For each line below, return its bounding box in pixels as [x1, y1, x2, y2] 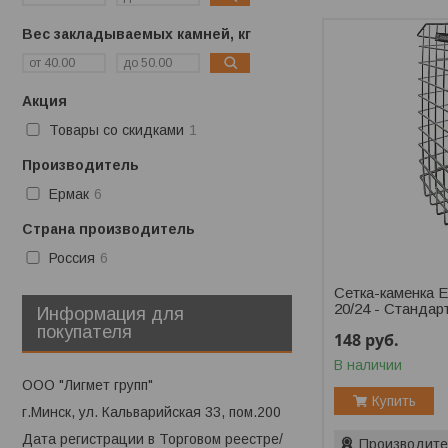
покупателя [37, 322, 132, 343]
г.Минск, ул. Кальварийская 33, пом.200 [22, 404, 281, 421]
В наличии [334, 357, 403, 374]
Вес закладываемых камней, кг [22, 26, 251, 43]
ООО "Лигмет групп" [22, 377, 153, 394]
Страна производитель [22, 221, 195, 238]
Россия [48, 249, 95, 266]
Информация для [37, 304, 184, 325]
